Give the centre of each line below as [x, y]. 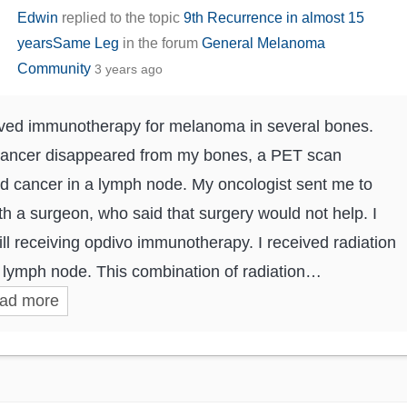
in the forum [161, 44]
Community [55, 69]
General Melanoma [264, 44]
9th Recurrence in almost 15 [274, 18]
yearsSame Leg [69, 44]
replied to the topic [121, 18]
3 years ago [129, 69]
